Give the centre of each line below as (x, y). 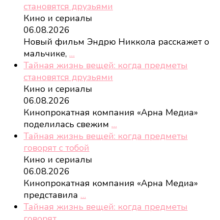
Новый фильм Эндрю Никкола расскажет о (116, 41)
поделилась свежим (68, 124)
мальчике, (46, 53)
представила (52, 195)
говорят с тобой (56, 148)
